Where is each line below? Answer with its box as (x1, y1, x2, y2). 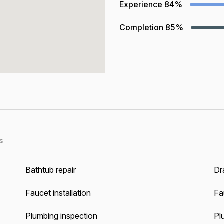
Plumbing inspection (25, 211, 97, 221)
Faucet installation (25, 188, 91, 198)
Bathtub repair (25, 165, 76, 175)
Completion (119, 22, 163, 32)
